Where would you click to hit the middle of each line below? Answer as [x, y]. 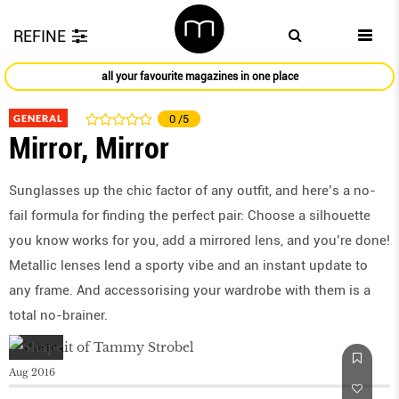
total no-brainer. [58, 316]
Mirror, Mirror [89, 148]
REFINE [40, 36]
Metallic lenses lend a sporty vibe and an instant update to [188, 266]
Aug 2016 [32, 373]
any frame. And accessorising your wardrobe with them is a [190, 291]
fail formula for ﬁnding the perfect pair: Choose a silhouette [190, 216]
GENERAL [38, 118]
